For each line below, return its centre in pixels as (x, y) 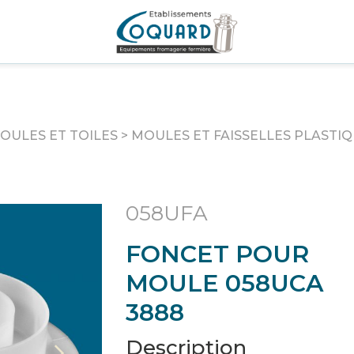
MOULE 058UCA (224, 283)
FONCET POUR (217, 254)
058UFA (167, 213)
